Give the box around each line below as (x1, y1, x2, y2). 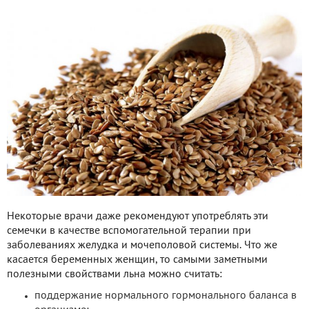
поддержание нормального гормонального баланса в (34, 290, 297, 301)
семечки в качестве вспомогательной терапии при (7, 226, 251, 236)
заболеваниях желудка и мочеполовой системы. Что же (7, 240, 277, 250)
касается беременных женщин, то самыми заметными (7, 255, 268, 265)
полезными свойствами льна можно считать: (7, 269, 222, 279)
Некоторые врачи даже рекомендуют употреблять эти (7, 211, 268, 221)
